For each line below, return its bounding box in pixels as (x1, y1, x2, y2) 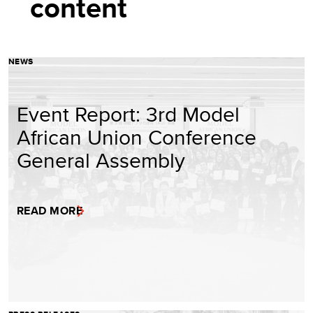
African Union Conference (17, 122, 256, 152)
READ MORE (17, 202, 83, 219)
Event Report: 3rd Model (17, 99, 240, 129)
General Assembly (17, 145, 185, 175)
